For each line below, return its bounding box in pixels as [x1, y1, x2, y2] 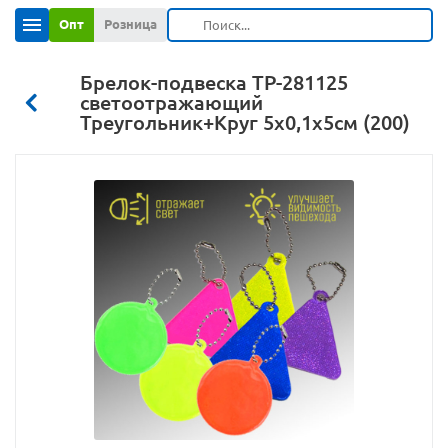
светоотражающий [80, 91, 263, 114]
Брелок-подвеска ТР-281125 [80, 71, 348, 94]
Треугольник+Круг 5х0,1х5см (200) [80, 111, 410, 134]
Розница [104, 17, 157, 31]
